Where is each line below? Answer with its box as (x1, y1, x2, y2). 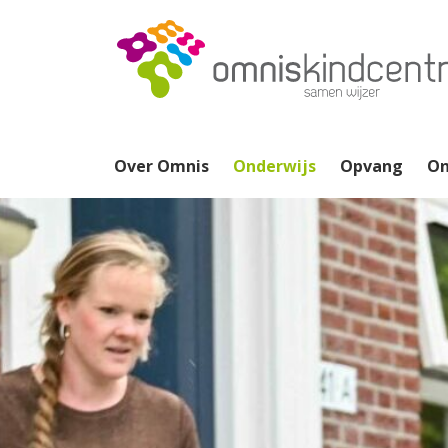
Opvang (340, 155, 403, 177)
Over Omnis (114, 155, 209, 177)
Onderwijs (233, 155, 316, 177)
